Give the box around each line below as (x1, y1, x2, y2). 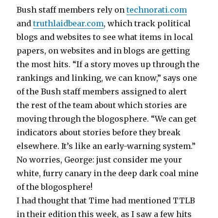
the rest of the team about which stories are (17, 100, 187, 110)
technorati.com (127, 5, 187, 15)
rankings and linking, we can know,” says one (17, 73, 198, 83)
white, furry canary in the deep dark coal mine (17, 168, 199, 179)
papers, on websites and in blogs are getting (17, 46, 190, 56)
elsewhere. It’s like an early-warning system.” (17, 141, 196, 151)
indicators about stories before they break (17, 127, 181, 138)
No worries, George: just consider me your (17, 155, 182, 165)
